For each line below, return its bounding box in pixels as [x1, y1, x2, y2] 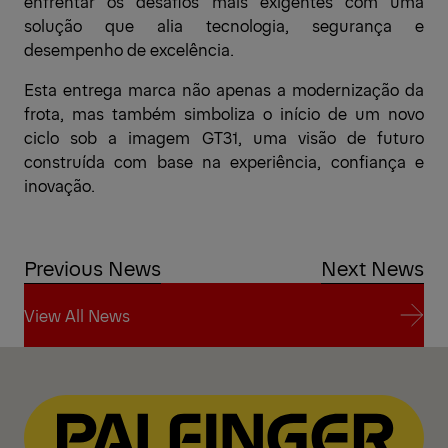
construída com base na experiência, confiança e [24, 149, 424, 172]
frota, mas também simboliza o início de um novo [24, 101, 424, 124]
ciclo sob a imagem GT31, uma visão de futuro [24, 125, 424, 148]
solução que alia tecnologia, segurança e [24, 13, 424, 36]
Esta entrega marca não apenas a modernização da [24, 77, 424, 100]
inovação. [24, 173, 95, 196]
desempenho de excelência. [24, 37, 234, 60]
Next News [321, 253, 424, 281]
